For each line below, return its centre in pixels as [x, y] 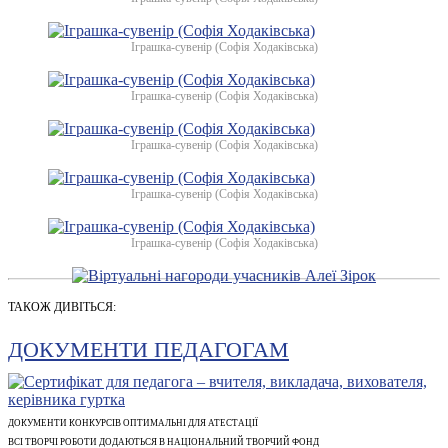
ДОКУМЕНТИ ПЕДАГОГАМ [148, 349]
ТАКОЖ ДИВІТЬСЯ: [62, 306]
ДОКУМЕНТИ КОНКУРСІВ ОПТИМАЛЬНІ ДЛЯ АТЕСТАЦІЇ [133, 422]
